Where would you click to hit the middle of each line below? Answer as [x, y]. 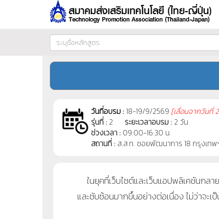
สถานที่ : [103, 144]
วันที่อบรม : [109, 111]
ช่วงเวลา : [106, 133]
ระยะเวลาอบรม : [149, 122]
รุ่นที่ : [99, 122]
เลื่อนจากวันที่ [193, 111]
